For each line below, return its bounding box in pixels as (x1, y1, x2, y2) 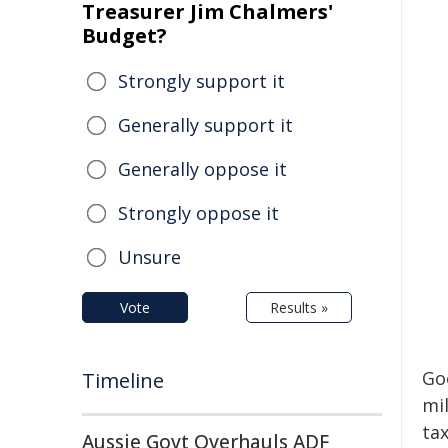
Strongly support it (118, 69, 285, 93)
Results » (270, 298, 328, 317)
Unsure (118, 245, 181, 269)
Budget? (82, 22, 167, 49)
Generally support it (118, 113, 293, 137)
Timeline (82, 367, 164, 394)
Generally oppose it (118, 157, 287, 181)
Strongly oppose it (118, 201, 279, 225)
